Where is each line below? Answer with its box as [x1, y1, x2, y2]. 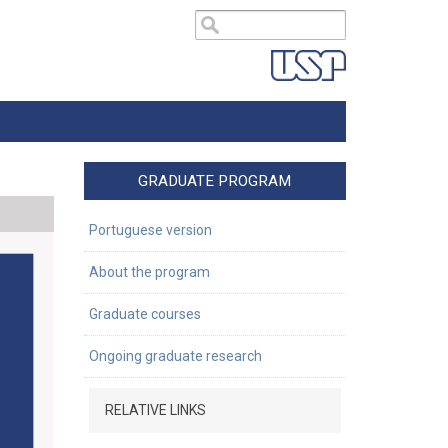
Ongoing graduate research [88, 348, 262, 364]
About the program [88, 264, 210, 280]
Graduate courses [88, 306, 201, 322]
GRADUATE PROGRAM [138, 172, 292, 190]
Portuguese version [88, 222, 212, 238]
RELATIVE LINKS [104, 402, 206, 418]
